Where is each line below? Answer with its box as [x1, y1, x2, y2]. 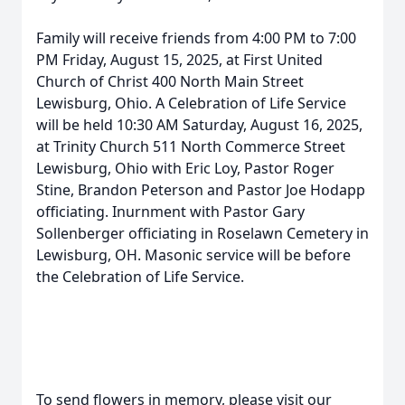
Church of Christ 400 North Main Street [36, 71, 304, 91]
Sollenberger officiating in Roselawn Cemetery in [36, 223, 369, 243]
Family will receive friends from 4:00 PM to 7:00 [36, 28, 356, 48]
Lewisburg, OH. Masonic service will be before [36, 245, 351, 265]
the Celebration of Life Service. [36, 267, 244, 287]
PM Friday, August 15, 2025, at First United [36, 50, 323, 70]
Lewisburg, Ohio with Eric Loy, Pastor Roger [36, 158, 334, 178]
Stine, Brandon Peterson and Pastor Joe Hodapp [36, 180, 365, 200]
